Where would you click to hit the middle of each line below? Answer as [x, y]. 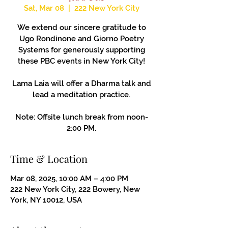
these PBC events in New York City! [81, 61]
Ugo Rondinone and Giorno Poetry [81, 38]
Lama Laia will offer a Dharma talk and [81, 83]
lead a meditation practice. [81, 94]
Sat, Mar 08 [44, 8]
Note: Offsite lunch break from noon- [81, 117]
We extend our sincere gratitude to [81, 27]
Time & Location [49, 158]
